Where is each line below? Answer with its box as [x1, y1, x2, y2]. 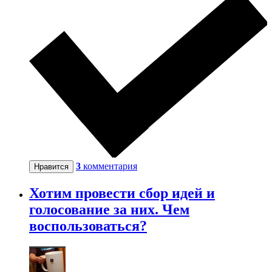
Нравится [34, 162, 69, 172]
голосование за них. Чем [29, 201, 189, 217]
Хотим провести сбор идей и [29, 185, 215, 201]
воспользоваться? [29, 217, 147, 234]
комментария [83, 161, 137, 172]
